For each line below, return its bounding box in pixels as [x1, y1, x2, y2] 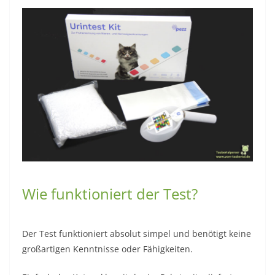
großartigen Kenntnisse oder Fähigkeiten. [22, 243, 193, 255]
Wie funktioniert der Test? [22, 184, 198, 204]
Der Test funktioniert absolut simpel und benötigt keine [22, 228, 251, 240]
